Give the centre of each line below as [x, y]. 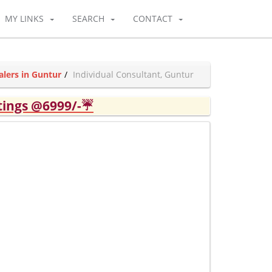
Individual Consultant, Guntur [133, 74]
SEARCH [88, 19]
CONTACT [153, 19]
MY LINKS [24, 19]
